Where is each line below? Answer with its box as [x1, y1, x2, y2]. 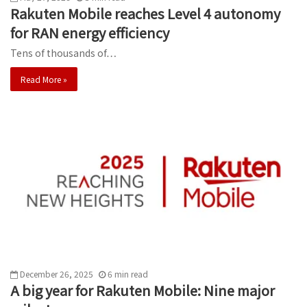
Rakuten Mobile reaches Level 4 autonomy [10, 3, 280, 23]
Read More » [21, 73, 67, 85]
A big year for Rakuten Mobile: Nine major [10, 280, 275, 301]
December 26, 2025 [20, 268, 93, 280]
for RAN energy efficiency [10, 22, 169, 42]
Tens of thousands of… [10, 45, 116, 60]
